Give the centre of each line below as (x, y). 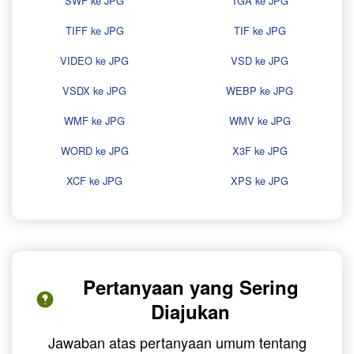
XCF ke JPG (94, 181)
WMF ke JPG (94, 121)
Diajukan (190, 312)
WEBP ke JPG (260, 91)
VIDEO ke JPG (94, 61)
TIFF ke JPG (94, 31)
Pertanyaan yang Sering (190, 287)
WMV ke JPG (260, 121)
